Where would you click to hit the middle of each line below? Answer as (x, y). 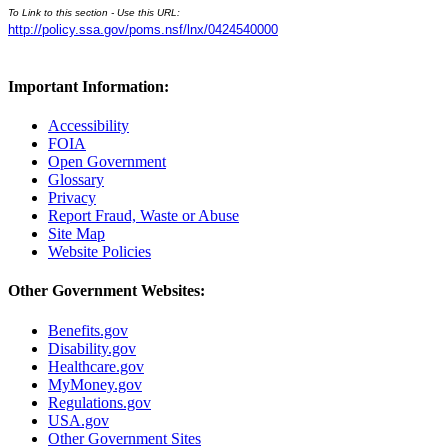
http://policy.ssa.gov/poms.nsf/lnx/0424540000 (143, 29)
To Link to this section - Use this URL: (94, 12)
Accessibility (88, 126)
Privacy (72, 198)
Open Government (107, 162)
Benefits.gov (88, 330)
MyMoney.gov (95, 384)
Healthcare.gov (96, 366)
